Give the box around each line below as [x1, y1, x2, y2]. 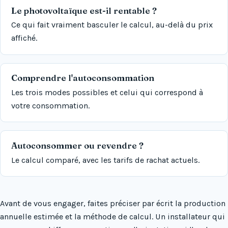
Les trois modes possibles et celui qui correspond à [11, 88, 203, 98]
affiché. [11, 33, 37, 43]
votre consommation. [11, 101, 90, 111]
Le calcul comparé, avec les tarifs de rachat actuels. [11, 155, 199, 165]
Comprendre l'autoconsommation [11, 73, 154, 83]
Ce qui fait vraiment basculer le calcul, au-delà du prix [11, 20, 213, 30]
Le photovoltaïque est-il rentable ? [11, 5, 157, 16]
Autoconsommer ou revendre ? [11, 140, 144, 151]
